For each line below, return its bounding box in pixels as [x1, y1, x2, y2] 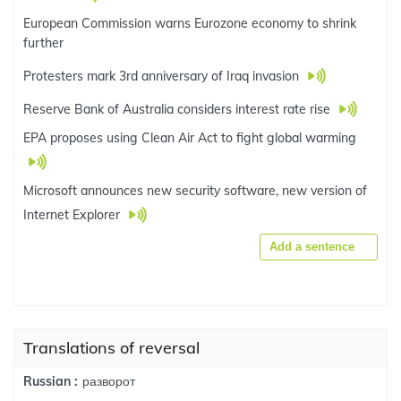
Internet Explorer [23, 207, 124, 223]
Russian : [23, 373, 78, 389]
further [23, 35, 64, 51]
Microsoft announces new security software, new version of [23, 183, 367, 199]
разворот [82, 372, 135, 389]
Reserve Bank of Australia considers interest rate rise [23, 101, 334, 117]
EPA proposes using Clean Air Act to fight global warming [23, 130, 356, 146]
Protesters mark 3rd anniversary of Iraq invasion [23, 68, 303, 84]
